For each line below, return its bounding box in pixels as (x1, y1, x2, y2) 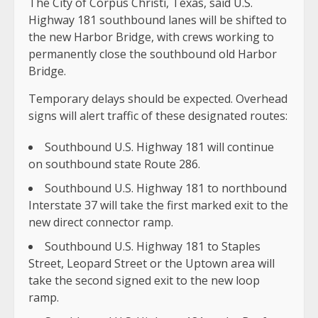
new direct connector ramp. (28, 214, 173, 231)
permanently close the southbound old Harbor (28, 46, 277, 62)
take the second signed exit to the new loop (28, 273, 260, 289)
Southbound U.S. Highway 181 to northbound (45, 180, 287, 197)
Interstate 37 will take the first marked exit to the (28, 197, 288, 214)
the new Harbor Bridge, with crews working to (28, 29, 274, 45)
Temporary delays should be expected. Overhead (28, 91, 287, 107)
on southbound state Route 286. (28, 156, 200, 172)
